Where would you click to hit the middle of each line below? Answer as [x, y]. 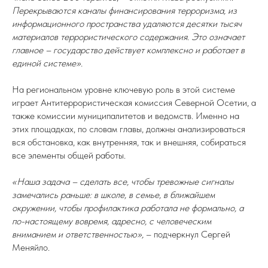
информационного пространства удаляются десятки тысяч [127, 24]
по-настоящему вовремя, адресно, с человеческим [112, 221]
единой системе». [47, 63]
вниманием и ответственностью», [78, 234]
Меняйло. [31, 247]
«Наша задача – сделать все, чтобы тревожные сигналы [123, 182]
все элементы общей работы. [69, 155]
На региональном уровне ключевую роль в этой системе [124, 89]
